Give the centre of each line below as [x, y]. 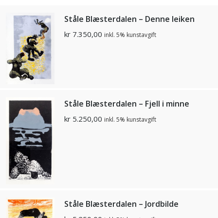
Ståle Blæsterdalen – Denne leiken [129, 19]
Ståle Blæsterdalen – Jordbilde [121, 204]
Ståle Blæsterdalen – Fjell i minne [127, 104]
